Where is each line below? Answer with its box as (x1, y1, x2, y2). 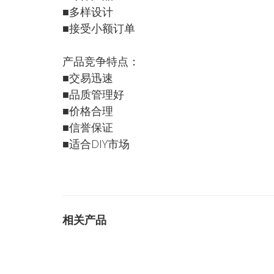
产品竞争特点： (62, 54, 139, 68)
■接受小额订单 (62, 21, 135, 35)
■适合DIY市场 (62, 136, 130, 151)
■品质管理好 (62, 87, 124, 102)
